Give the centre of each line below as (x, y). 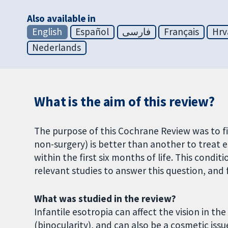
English (47, 32)
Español (92, 32)
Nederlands (57, 48)
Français (181, 32)
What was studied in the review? (105, 198)
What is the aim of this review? (125, 102)
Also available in (61, 19)
